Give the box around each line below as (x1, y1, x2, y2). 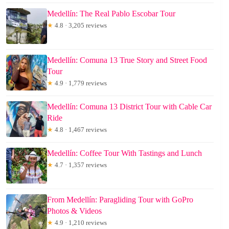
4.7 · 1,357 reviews (53, 161, 107, 169)
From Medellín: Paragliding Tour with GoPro (47, 195, 193, 204)
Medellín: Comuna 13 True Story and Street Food (47, 55, 207, 64)
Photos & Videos (47, 206, 102, 215)
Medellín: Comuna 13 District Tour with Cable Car (47, 102, 212, 111)
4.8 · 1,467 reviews (53, 125, 107, 133)
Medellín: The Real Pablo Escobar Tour (47, 9, 175, 18)
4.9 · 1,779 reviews (53, 79, 107, 87)
